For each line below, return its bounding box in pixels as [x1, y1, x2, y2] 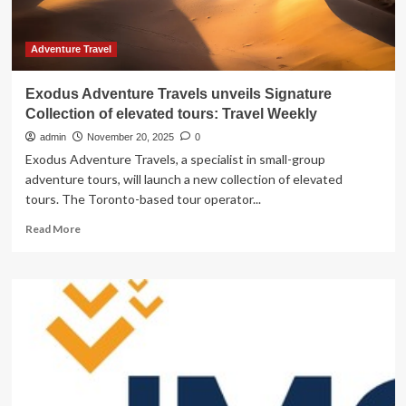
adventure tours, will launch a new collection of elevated [24, 171, 343, 187]
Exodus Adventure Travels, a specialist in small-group [24, 151, 325, 167]
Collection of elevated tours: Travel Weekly [24, 106, 317, 121]
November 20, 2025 [86, 131, 174, 142]
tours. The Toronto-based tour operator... [24, 191, 261, 207]
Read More [24, 222, 81, 236]
